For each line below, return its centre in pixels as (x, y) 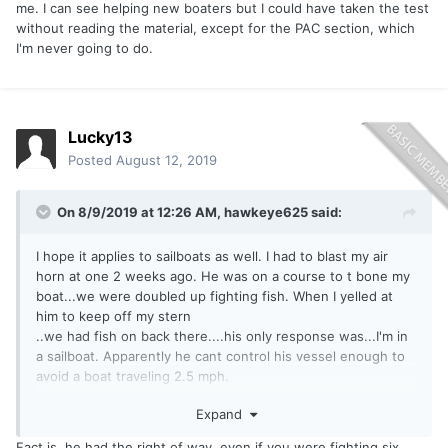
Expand (222, 413)
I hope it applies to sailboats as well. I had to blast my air (212, 256)
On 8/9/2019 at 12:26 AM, (140, 212)
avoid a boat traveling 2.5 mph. (132, 376)
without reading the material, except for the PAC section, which (215, 28)
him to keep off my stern (113, 316)
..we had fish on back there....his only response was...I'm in (222, 336)
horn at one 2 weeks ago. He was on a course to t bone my (223, 276)
